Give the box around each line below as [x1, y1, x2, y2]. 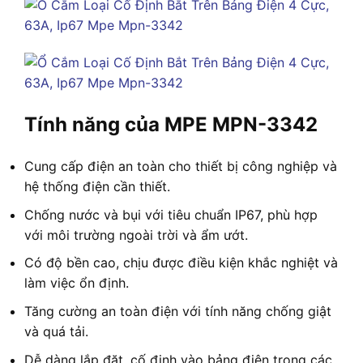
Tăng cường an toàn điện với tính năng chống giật [24, 303, 331, 320]
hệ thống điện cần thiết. [24, 178, 170, 195]
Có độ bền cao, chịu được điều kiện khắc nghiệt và [24, 254, 338, 271]
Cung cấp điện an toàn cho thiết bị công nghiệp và [24, 158, 337, 175]
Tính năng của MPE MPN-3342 [24, 113, 318, 137]
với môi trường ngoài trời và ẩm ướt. [24, 226, 248, 243]
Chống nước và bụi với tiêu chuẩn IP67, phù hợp [24, 206, 318, 223]
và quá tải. [24, 323, 88, 340]
